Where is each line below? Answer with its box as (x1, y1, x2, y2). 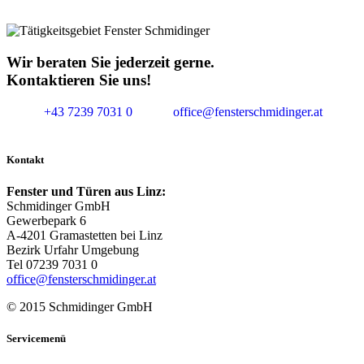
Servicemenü (6, 332, 66, 345)
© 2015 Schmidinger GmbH (6, 299, 153, 314)
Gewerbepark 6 (6, 213, 86, 227)
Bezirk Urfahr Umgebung (6, 242, 139, 257)
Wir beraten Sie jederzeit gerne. (6, 53, 214, 71)
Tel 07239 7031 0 (6, 257, 97, 271)
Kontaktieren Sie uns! (6, 71, 151, 89)
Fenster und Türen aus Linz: (6, 184, 166, 198)
